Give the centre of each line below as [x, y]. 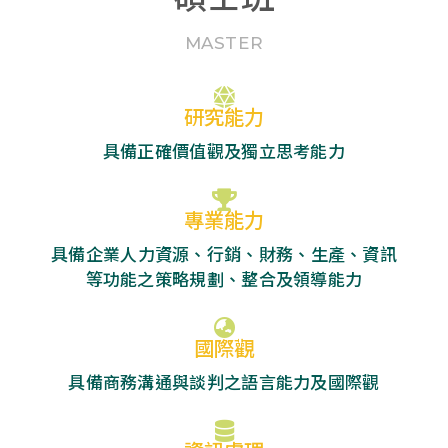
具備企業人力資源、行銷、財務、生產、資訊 [224, 254]
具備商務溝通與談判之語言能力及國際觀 [224, 382]
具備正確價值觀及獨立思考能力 [224, 151]
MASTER [224, 42]
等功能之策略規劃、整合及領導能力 [224, 279]
